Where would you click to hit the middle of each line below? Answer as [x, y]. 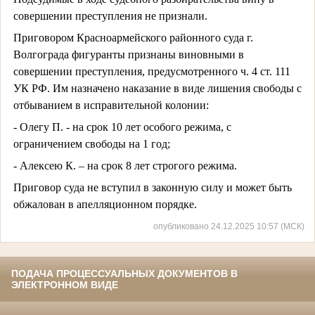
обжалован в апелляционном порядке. [105, 204]
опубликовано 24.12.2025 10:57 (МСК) [229, 226]
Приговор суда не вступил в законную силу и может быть [152, 187]
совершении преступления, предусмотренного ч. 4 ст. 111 [152, 71]
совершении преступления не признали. [110, 15]
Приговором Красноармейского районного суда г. [133, 37]
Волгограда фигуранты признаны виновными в [128, 54]
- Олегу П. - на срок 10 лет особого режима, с [122, 127]
